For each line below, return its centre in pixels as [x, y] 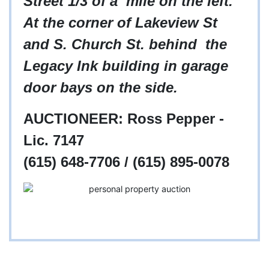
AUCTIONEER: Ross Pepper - [124, 119]
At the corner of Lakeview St [120, 23]
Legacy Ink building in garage [126, 66]
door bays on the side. [101, 88]
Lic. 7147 [54, 141]
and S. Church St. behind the [125, 44]
